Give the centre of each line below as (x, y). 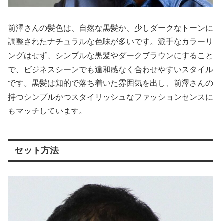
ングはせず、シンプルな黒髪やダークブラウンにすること (110, 55)
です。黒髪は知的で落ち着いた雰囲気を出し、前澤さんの (110, 83)
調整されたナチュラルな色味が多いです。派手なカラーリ (110, 41)
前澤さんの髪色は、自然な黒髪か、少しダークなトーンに (110, 28)
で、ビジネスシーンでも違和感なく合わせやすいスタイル (110, 69)
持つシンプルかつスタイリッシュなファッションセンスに (110, 97)
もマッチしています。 (47, 110)
